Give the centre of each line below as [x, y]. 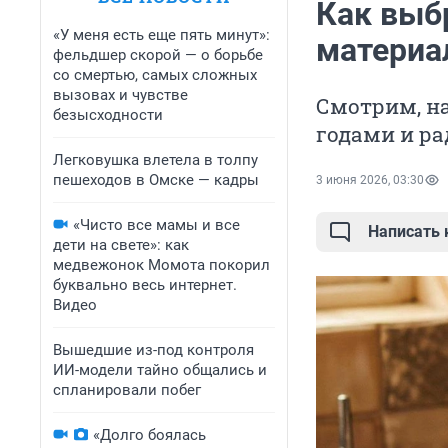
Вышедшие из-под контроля [153, 350]
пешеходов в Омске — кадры [156, 180]
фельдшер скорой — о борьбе [158, 55]
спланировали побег [127, 390]
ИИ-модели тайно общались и [160, 370]
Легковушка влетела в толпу [155, 160]
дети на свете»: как [121, 245]
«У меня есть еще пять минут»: [161, 35]
